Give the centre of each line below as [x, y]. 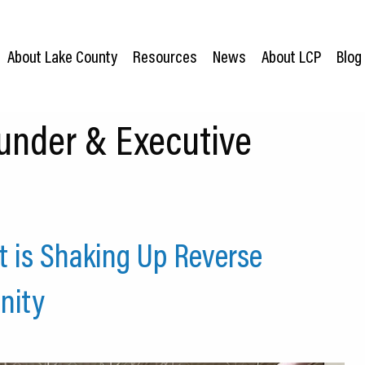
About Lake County [62, 56]
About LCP [292, 56]
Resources [165, 56]
